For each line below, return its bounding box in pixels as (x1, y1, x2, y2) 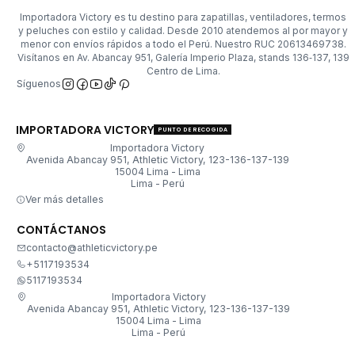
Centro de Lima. (146, 64, 220, 77)
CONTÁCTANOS (17, 221, 106, 238)
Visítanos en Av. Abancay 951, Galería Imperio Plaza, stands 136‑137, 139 (17, 51, 349, 63)
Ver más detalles (25, 193, 104, 206)
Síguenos (17, 78, 61, 90)
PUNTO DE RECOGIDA (157, 126, 227, 134)
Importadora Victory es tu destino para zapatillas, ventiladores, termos (20, 10, 346, 23)
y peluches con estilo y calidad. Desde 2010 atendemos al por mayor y (18, 24, 348, 36)
